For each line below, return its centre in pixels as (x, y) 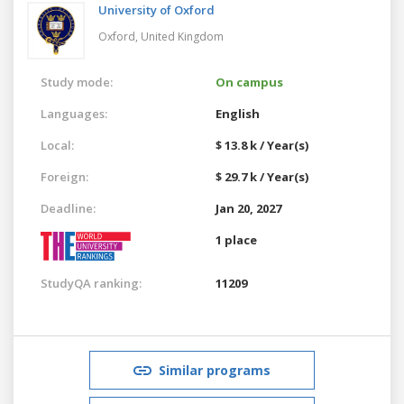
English (238, 113)
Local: (57, 145)
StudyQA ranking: (91, 283)
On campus (249, 82)
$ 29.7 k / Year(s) (262, 176)
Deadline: (68, 208)
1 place (236, 239)
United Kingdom (182, 36)
